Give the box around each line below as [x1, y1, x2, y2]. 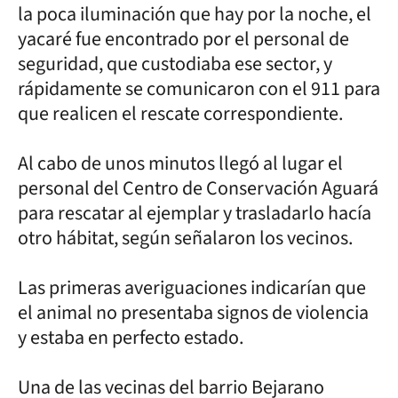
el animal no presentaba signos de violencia [18, 298, 369, 327]
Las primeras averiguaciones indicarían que [18, 273, 366, 302]
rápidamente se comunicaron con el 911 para [18, 74, 380, 103]
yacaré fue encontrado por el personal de [18, 24, 349, 53]
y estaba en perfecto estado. [18, 322, 247, 352]
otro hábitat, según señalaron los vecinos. [18, 223, 356, 252]
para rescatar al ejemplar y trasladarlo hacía [18, 198, 371, 227]
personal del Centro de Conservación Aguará [18, 173, 378, 203]
